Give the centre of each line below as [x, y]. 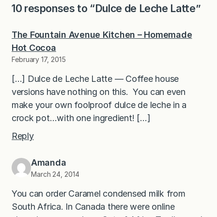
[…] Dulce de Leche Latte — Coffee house [95, 79]
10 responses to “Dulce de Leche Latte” [106, 8]
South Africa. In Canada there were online [93, 207]
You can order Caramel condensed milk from [99, 194]
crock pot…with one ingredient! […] [81, 118]
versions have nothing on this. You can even [99, 92]
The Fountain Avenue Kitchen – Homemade [102, 35]
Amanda [49, 163]
